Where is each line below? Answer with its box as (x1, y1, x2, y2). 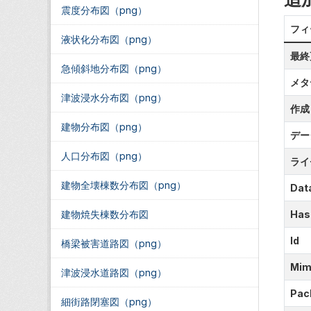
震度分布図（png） (61, 4, 147, 16)
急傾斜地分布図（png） (61, 62, 167, 74)
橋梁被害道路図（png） (61, 237, 167, 249)
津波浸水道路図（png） (61, 267, 167, 278)
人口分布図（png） (61, 150, 147, 162)
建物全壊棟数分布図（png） (61, 179, 186, 191)
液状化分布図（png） (61, 33, 157, 45)
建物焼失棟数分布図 (61, 208, 149, 220)
